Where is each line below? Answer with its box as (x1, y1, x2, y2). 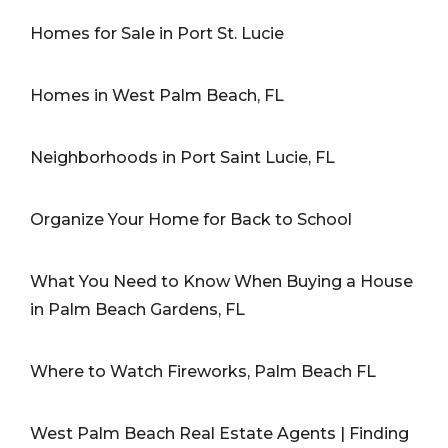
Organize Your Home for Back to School (30, 209, 352, 229)
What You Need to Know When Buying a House (30, 271, 413, 291)
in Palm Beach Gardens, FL (30, 299, 245, 319)
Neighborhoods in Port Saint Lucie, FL (30, 147, 335, 167)
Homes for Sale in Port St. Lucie (30, 23, 284, 43)
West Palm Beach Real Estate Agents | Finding (30, 423, 409, 443)
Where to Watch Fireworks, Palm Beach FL (30, 361, 376, 381)
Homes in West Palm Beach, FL (30, 85, 284, 105)
